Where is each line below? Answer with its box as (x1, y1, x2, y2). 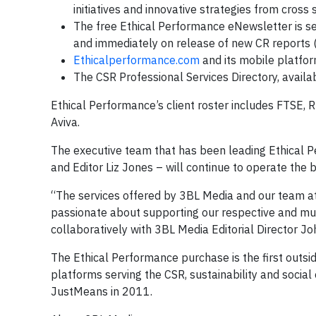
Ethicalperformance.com (73, 53, 200, 67)
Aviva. (51, 115, 80, 129)
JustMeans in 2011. (51, 284, 152, 298)
